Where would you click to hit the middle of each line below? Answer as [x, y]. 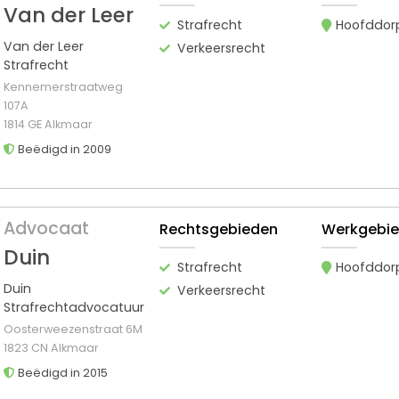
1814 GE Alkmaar [48, 124]
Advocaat [46, 228]
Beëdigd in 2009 [63, 149]
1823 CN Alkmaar [51, 347]
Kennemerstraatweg [63, 86]
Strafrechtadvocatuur [74, 307]
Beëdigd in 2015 [61, 372]
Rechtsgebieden [219, 229]
